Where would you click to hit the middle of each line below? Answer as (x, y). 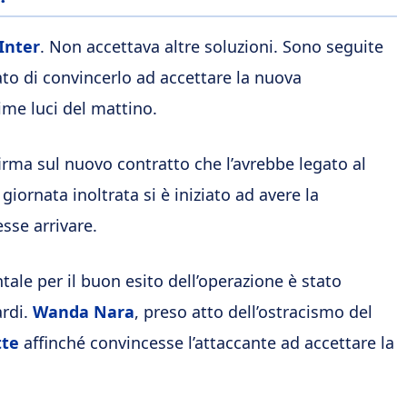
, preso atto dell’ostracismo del (253, 311)
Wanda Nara (84, 311)
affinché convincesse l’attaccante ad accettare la (207, 342)
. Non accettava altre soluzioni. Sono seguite (212, 46)
